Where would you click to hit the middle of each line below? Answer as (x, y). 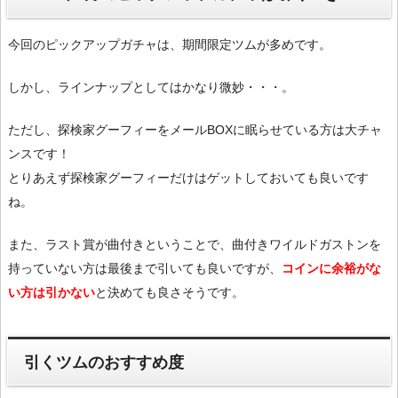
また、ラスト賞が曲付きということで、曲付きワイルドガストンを (195, 245)
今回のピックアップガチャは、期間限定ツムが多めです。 (170, 45)
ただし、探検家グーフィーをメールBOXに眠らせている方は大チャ (195, 130)
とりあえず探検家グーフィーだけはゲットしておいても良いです (188, 178)
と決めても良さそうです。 (170, 293)
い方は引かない (52, 293)
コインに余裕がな (331, 269)
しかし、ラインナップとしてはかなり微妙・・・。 (151, 88)
